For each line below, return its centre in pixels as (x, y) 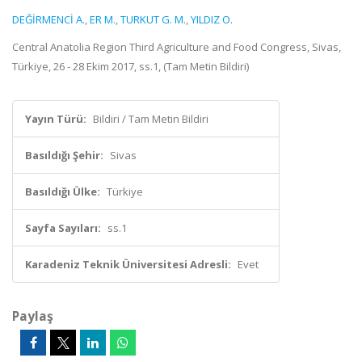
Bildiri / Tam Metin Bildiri (151, 119)
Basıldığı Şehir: (64, 155)
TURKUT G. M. (153, 19)
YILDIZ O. (212, 19)
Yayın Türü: (56, 119)
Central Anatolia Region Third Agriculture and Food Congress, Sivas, (177, 47)
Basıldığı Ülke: (63, 192)
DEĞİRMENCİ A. (48, 19)
